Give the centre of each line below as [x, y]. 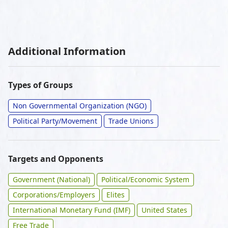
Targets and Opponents [56, 159]
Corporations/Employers [54, 195]
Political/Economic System [145, 179]
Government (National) [51, 179]
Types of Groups [40, 85]
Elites [116, 195]
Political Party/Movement [55, 121]
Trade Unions [131, 121]
